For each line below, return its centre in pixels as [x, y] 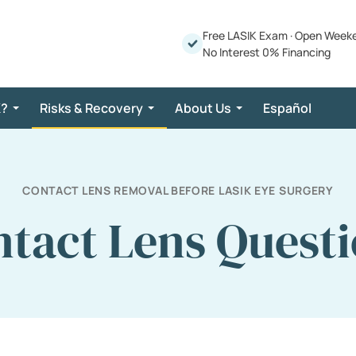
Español [287, 108]
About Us [203, 108]
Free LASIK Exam [246, 35]
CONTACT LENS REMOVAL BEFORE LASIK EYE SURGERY [178, 190]
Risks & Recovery [91, 108]
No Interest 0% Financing [267, 52]
